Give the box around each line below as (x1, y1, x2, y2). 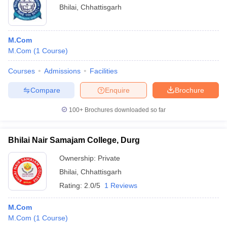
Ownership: (59, 154, 98, 162)
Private (98, 154, 120, 162)
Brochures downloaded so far (83, 106, 166, 113)
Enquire (105, 86, 130, 94)
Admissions (44, 67, 81, 75)
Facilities (90, 67, 118, 75)
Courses (8, 67, 35, 75)
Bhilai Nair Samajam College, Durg (8, 136, 140, 144)
